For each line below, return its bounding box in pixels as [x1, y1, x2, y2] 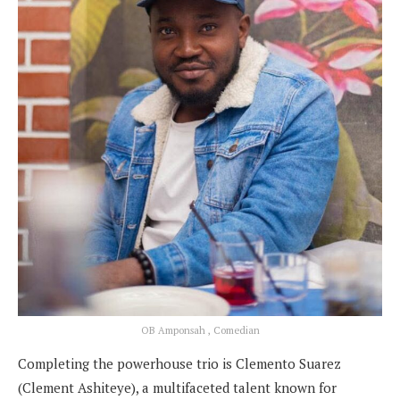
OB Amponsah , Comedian [140, 324, 260, 337]
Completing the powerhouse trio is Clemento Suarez [18, 354, 341, 373]
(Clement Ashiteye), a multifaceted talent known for [18, 379, 337, 397]
